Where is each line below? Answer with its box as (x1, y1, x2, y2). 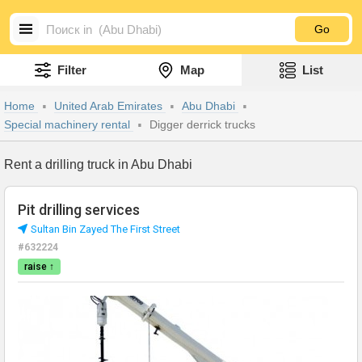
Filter (57, 63, 86, 77)
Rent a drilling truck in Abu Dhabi (4, 158, 192, 171)
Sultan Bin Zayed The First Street (31, 223, 180, 235)
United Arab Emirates (54, 99, 166, 112)
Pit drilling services (18, 201, 140, 218)
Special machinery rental (4, 118, 133, 131)
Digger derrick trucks (149, 118, 255, 131)
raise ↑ (24, 261, 54, 272)
